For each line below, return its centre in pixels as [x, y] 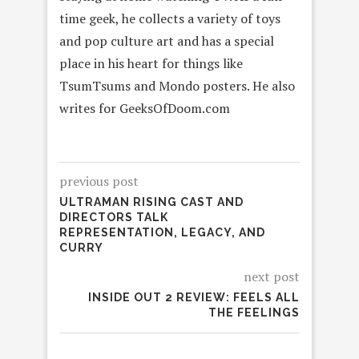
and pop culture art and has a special [167, 40]
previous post [99, 181]
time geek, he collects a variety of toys [170, 18]
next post [272, 276]
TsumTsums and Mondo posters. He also [177, 85]
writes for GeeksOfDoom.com [145, 108]
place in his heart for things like [151, 63]
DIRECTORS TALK [114, 217]
